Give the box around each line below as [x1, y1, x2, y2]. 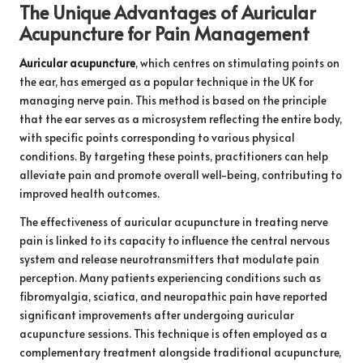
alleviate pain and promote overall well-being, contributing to [19, 167, 342, 183]
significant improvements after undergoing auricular [19, 307, 294, 323]
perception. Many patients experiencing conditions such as [19, 270, 321, 286]
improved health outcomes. [19, 186, 160, 202]
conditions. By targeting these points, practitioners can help [19, 148, 328, 164]
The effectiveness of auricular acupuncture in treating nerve [19, 214, 328, 230]
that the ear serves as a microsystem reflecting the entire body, [19, 111, 342, 127]
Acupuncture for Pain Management [19, 20, 310, 46]
